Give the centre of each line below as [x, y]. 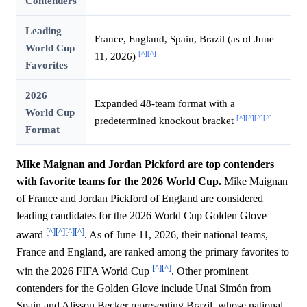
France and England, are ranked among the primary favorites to [153, 252]
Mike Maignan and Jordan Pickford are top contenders [145, 164]
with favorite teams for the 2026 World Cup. [119, 181]
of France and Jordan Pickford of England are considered [140, 198]
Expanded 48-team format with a [164, 103]
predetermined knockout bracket [165, 120]
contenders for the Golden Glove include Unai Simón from [144, 288]
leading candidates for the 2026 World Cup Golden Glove [142, 215]
